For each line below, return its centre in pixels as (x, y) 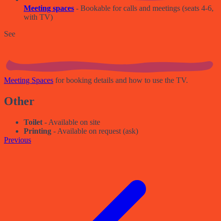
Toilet (33, 122)
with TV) (38, 17)
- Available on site (71, 122)
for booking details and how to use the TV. (121, 80)
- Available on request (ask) (95, 131)
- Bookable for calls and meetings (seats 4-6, (144, 8)
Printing (37, 131)
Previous (18, 140)
